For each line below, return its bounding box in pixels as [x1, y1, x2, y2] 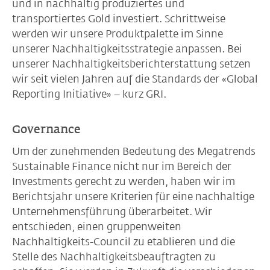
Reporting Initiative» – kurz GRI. [12, 88, 166, 100]
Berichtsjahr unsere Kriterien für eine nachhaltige [12, 190, 254, 202]
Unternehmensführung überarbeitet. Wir [12, 206, 212, 218]
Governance [12, 122, 81, 136]
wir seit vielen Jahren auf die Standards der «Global [12, 73, 258, 85]
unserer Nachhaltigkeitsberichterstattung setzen [12, 58, 251, 70]
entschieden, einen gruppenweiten [12, 221, 181, 233]
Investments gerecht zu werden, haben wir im [12, 175, 235, 187]
